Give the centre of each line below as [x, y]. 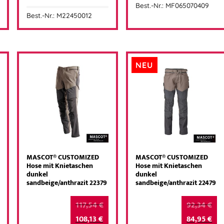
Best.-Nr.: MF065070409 [172, 5]
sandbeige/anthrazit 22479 [175, 183]
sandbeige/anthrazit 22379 [67, 183]
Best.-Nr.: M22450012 [59, 15]
